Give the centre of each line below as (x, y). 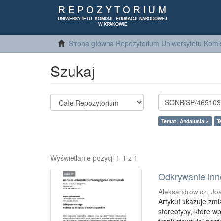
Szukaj (73, 71)
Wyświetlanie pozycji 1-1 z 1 (94, 158)
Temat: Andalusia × (185, 121)
